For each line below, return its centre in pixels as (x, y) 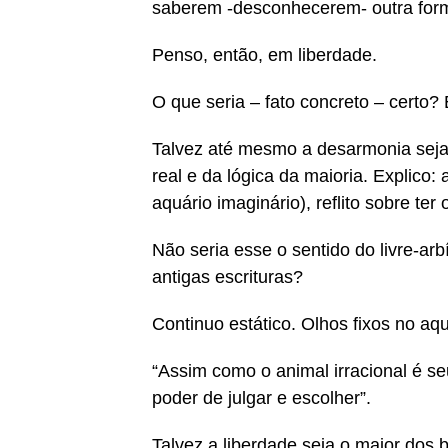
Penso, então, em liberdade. (264, 55)
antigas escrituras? (227, 277)
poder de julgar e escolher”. (261, 398)
